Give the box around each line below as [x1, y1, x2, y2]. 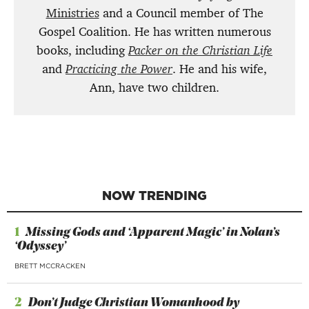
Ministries [46, 4, 99, 21]
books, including [37, 41, 128, 59]
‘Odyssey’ [14, 239, 66, 253]
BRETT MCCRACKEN [14, 260, 86, 270]
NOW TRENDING [102, 186, 207, 204]
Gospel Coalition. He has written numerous [38, 23, 271, 40]
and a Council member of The [99, 4, 263, 21]
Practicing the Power [66, 60, 172, 77]
